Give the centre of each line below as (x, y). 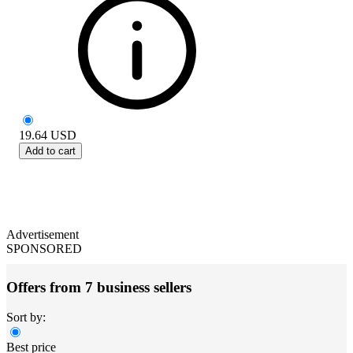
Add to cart (50, 150)
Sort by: (26, 318)
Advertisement (43, 234)
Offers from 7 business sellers (99, 287)
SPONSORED (44, 248)
